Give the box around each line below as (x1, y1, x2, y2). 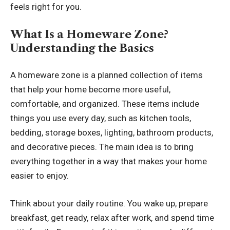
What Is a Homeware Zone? (10, 27, 168, 41)
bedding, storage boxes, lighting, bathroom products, (10, 127, 213, 138)
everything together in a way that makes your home (10, 156, 207, 167)
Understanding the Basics (10, 41, 154, 54)
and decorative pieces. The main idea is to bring (10, 142, 194, 152)
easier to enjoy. (10, 170, 69, 181)
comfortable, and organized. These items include (10, 99, 199, 109)
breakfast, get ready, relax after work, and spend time (10, 212, 214, 223)
